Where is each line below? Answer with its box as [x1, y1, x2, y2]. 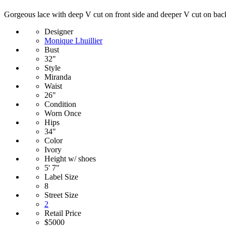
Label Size [44, 172, 78, 181]
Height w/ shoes [44, 154, 96, 163]
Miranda [44, 72, 71, 81]
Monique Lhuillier [44, 36, 102, 45]
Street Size [44, 190, 78, 199]
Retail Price [44, 208, 81, 217]
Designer [44, 27, 73, 36]
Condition [44, 99, 76, 108]
